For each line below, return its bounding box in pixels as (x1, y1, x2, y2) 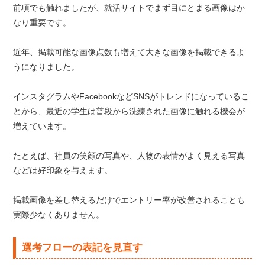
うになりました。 (13, 62, 80, 72)
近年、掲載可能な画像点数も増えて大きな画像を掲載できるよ (13, 47, 245, 57)
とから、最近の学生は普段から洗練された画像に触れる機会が (13, 106, 245, 116)
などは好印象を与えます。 (13, 166, 113, 175)
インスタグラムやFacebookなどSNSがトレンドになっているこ (13, 92, 250, 101)
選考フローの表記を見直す (22, 242, 143, 253)
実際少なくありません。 (13, 210, 105, 219)
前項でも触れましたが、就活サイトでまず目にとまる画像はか (13, 3, 245, 12)
